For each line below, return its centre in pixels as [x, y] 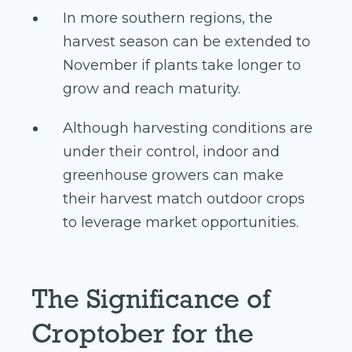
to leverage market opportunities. [181, 223]
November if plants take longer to [182, 66]
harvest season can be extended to [187, 42]
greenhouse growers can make [173, 176]
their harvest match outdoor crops [184, 199]
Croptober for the [143, 334]
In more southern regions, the [168, 18]
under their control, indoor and [171, 152]
